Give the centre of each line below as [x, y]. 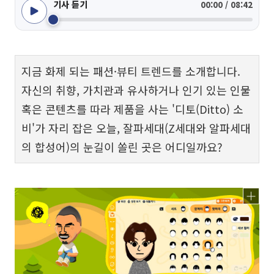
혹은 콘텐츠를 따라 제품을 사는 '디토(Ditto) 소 [132, 109]
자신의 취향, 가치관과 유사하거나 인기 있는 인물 [136, 90]
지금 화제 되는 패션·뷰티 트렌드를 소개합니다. [131, 71]
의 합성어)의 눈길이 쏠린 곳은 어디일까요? [122, 147]
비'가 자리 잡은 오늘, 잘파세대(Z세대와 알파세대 [136, 128]
